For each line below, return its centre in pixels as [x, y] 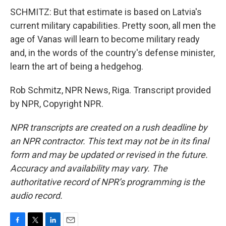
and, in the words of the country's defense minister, [112, 53]
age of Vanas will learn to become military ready [105, 39]
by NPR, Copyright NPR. [57, 104]
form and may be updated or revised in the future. [109, 155]
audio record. [36, 195]
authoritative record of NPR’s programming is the [107, 182]
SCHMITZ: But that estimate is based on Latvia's [106, 12]
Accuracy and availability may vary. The [89, 168]
